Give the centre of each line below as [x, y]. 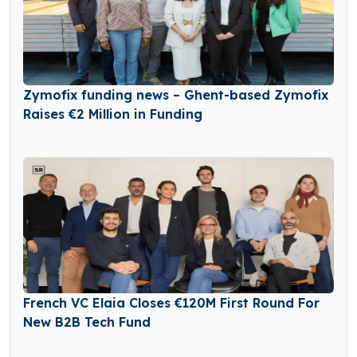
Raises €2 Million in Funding [113, 114]
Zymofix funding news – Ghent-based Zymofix [176, 94]
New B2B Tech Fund [87, 322]
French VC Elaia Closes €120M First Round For [171, 302]
